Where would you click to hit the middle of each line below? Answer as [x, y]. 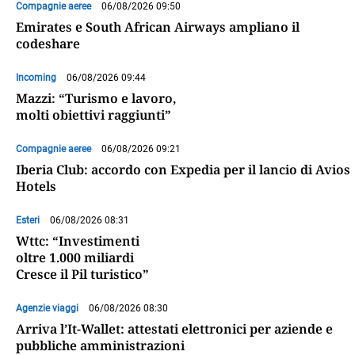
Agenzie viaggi [47, 309]
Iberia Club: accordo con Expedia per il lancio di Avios [183, 170]
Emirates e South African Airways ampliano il [158, 27]
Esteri [28, 221]
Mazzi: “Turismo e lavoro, [96, 99]
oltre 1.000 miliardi [75, 258]
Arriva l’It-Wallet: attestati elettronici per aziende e [174, 329]
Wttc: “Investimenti [78, 241]
